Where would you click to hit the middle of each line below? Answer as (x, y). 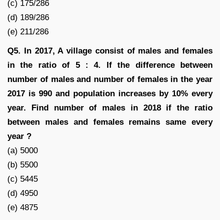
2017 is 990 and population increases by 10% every (110, 93)
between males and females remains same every (110, 122)
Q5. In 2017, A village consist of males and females (110, 51)
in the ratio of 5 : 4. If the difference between (110, 65)
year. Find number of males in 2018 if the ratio (110, 108)
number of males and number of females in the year (110, 79)
